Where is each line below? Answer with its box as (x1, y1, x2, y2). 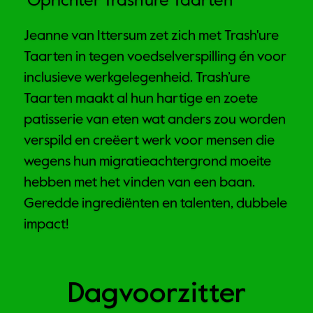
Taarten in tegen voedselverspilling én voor (24, 50, 286, 65)
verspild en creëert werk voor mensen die (24, 134, 275, 149)
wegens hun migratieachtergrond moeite (24, 155, 271, 170)
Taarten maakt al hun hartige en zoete (24, 92, 258, 107)
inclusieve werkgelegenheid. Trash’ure (24, 71, 250, 86)
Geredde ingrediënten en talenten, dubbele (24, 197, 287, 212)
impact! (24, 218, 68, 233)
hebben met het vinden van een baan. (24, 176, 255, 191)
